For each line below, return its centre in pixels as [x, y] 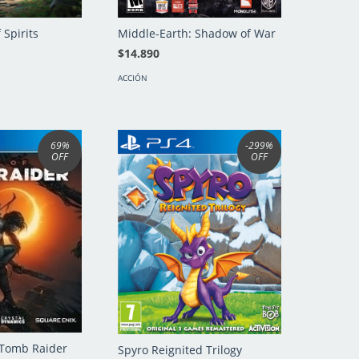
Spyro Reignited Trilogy [180, 349]
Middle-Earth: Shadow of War [197, 33]
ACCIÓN [133, 77]
